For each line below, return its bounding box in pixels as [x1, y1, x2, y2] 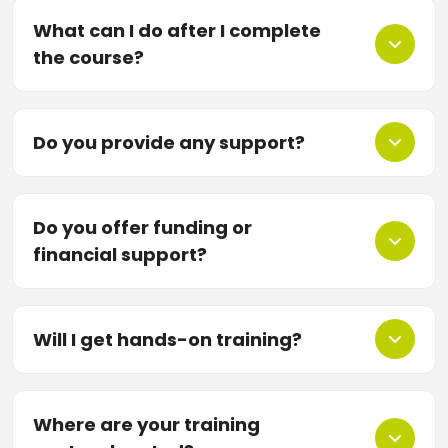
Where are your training [33, 411, 260, 437]
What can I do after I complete [33, 17, 321, 43]
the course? [33, 44, 144, 70]
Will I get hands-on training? [33, 326, 302, 352]
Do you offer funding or [33, 214, 252, 240]
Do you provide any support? [33, 129, 305, 155]
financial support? [33, 241, 207, 267]
